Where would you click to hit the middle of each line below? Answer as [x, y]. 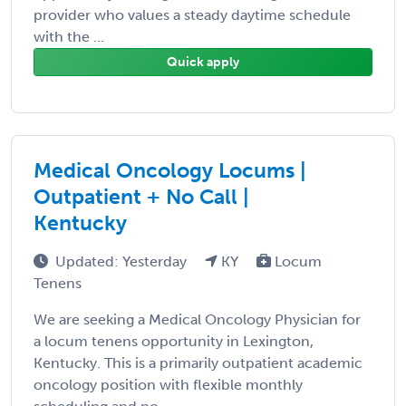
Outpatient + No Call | [141, 196]
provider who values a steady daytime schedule [192, 14]
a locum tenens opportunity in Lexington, [174, 341]
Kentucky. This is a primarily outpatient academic [198, 362]
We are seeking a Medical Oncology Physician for [197, 319]
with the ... [69, 36]
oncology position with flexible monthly [168, 384]
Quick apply [203, 62]
